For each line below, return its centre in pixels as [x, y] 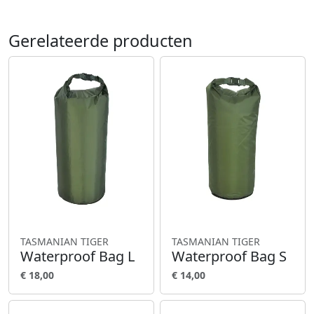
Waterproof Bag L [77, 256]
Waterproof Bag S [229, 256]
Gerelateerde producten [101, 40]
